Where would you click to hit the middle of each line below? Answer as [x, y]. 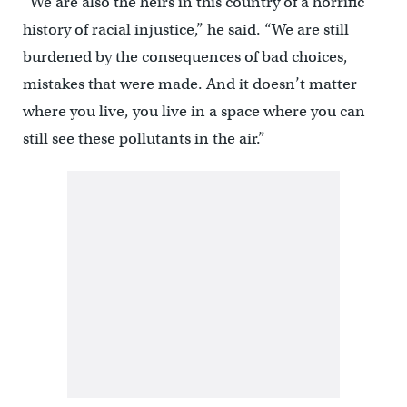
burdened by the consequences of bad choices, [185, 57]
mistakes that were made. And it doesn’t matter [189, 84]
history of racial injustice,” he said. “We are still [185, 30]
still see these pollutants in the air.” [144, 139]
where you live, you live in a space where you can [194, 112]
